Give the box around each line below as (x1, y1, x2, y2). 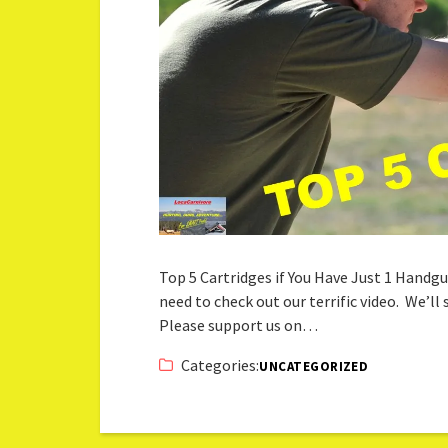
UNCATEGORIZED (259, 358, 369, 376)
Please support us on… (159, 315, 319, 336)
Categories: (181, 355, 260, 376)
